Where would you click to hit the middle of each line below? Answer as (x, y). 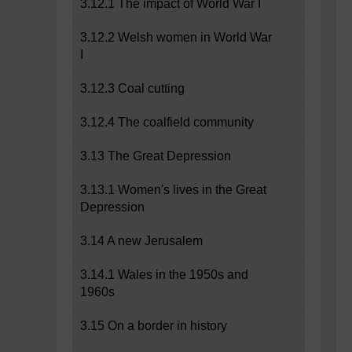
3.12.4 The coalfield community (167, 122)
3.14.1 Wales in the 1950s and (164, 275)
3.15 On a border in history (154, 326)
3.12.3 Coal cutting (132, 88)
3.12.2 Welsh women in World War (176, 37)
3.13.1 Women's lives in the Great (173, 190)
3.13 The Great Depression (156, 156)
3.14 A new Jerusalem (141, 241)
